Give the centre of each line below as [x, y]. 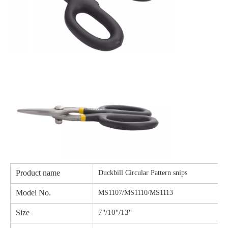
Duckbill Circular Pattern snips [143, 173]
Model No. [33, 193]
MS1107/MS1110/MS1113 [136, 193]
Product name [38, 173]
